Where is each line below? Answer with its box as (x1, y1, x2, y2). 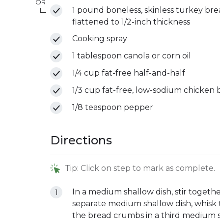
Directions (50, 133, 112, 148)
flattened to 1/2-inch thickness (72, 17, 190, 27)
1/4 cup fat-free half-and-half (72, 68, 185, 78)
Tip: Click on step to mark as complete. (65, 164, 215, 173)
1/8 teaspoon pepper (72, 103, 153, 112)
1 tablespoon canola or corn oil (72, 51, 191, 61)
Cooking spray (72, 34, 127, 44)
